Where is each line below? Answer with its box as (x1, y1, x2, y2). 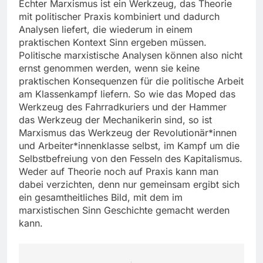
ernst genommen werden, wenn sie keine (19, 62, 200, 74)
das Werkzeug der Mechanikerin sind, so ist (19, 113, 212, 126)
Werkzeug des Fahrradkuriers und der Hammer (19, 100, 227, 113)
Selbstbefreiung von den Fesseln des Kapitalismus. (19, 152, 242, 164)
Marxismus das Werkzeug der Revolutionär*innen (19, 126, 237, 139)
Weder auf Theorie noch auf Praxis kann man (19, 165, 218, 177)
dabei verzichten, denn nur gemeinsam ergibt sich (19, 178, 240, 190)
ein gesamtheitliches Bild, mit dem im (19, 191, 183, 203)
